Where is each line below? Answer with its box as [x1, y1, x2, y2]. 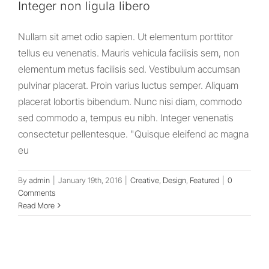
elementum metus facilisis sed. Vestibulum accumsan [18, 63, 240, 76]
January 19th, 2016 [58, 175, 122, 186]
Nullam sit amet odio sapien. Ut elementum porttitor [18, 31, 233, 43]
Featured [190, 175, 219, 186]
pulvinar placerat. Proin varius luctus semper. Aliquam [18, 79, 238, 92]
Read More [18, 201, 55, 211]
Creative [130, 175, 159, 186]
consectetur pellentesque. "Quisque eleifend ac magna [18, 128, 249, 141]
